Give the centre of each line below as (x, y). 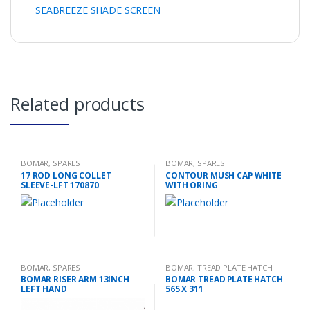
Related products (77, 103)
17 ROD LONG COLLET (66, 175)
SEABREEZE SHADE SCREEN (98, 10)
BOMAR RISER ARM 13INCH (75, 280)
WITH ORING (191, 185)
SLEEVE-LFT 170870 (60, 185)
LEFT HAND (44, 289)
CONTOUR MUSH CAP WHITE (223, 175)
